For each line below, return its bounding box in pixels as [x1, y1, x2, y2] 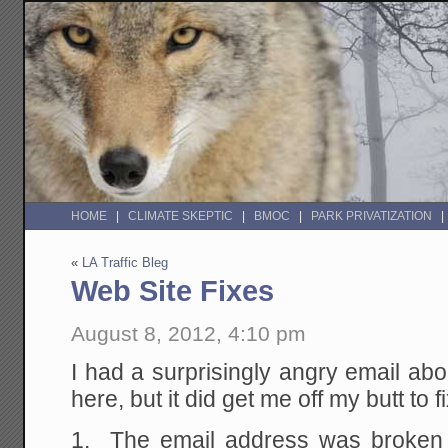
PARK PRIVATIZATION [311, 209, 433, 224]
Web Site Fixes [71, 275, 275, 308]
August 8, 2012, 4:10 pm [71, 321, 307, 345]
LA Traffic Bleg [82, 255, 169, 271]
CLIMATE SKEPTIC [128, 209, 234, 224]
